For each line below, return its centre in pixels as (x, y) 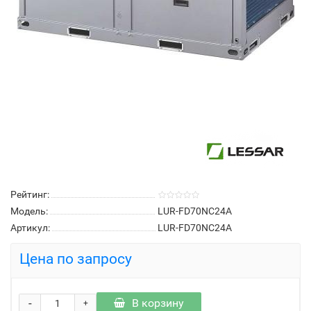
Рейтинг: (30, 194)
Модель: (29, 211)
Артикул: (30, 228)
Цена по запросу (76, 259)
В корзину (158, 303)
